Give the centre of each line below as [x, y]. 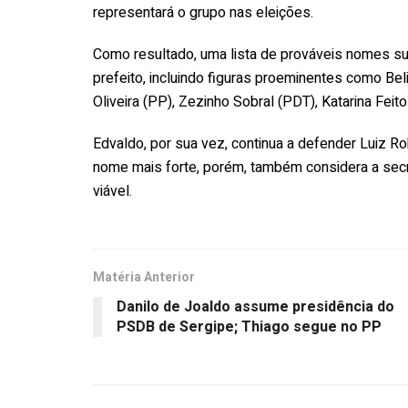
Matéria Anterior [144, 277]
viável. [112, 191]
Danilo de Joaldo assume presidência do [255, 306]
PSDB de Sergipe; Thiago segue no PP [249, 326]
